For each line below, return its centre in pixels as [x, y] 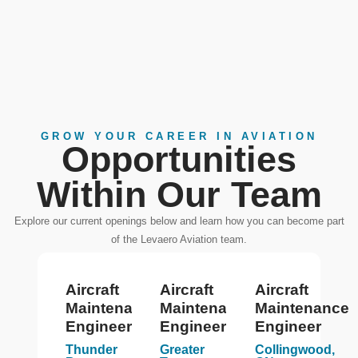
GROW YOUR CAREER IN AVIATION [179, 136]
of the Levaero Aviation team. [179, 239]
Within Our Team [179, 194]
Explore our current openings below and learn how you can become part [179, 221]
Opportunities [179, 159]
